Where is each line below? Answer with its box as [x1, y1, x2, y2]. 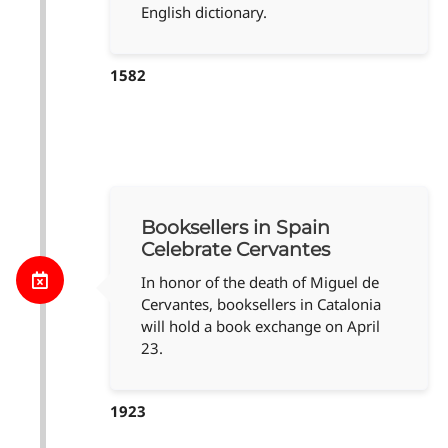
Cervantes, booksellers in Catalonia [141, 294, 381, 315]
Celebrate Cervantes [141, 238, 330, 262]
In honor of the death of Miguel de [141, 272, 379, 293]
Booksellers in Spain [141, 216, 330, 240]
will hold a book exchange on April [141, 316, 380, 337]
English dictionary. [141, 2, 267, 23]
